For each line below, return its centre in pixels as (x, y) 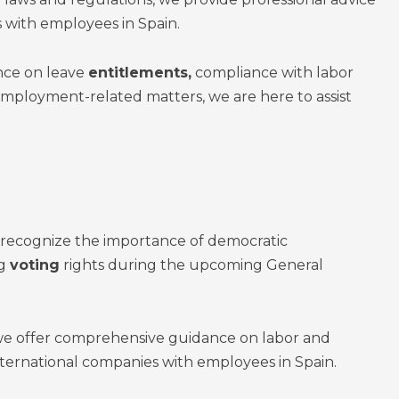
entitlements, (139, 73)
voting (34, 265)
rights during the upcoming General (191, 265)
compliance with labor (272, 73)
